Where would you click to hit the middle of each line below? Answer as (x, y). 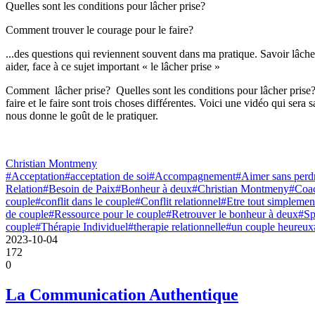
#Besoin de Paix (79, 189)
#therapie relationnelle (177, 227)
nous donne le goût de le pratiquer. (83, 116)
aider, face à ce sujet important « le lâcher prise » (113, 67)
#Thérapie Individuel (82, 227)
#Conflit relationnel (178, 202)
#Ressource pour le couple (107, 214)
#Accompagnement (192, 176)
